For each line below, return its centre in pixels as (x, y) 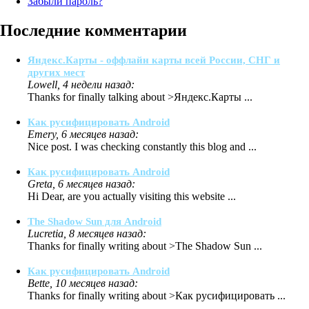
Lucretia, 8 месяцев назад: (87, 233)
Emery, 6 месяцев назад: (83, 134)
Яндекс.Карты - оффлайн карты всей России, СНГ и (154, 60)
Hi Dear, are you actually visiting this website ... (132, 196)
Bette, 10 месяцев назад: (83, 283)
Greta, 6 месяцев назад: (81, 183)
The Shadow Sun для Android (94, 221)
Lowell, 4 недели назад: (81, 84)
